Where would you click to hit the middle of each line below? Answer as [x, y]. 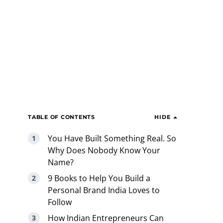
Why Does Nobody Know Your [104, 150]
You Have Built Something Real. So [112, 138]
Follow [60, 202]
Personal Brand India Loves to [104, 190]
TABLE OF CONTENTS [61, 117]
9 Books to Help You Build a [99, 178]
